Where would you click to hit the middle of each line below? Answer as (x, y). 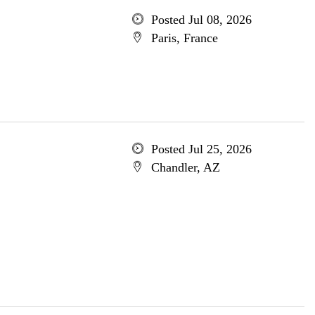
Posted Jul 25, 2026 (201, 149)
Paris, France (184, 38)
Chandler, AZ (185, 167)
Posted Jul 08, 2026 (201, 20)
